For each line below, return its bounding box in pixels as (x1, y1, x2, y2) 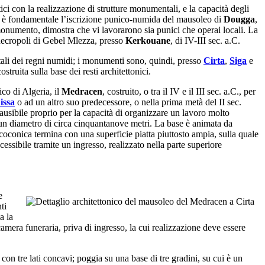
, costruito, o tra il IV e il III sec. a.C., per (102, 86, 256, 97)
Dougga (224, 14, 255, 25)
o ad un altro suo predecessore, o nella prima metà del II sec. (15, 97, 241, 108)
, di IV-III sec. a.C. (170, 35, 240, 46)
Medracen (62, 86, 102, 97)
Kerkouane (125, 35, 170, 46)
